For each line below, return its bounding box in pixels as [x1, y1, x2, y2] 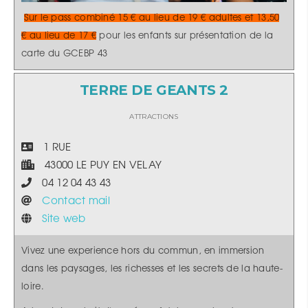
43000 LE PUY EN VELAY [34, 161, 162, 170]
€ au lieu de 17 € [21, 32, 97, 40]
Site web [42, 214, 86, 224]
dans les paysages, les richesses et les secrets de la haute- [21, 265, 283, 273]
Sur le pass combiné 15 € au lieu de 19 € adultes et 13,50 [24, 14, 280, 22]
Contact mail [42, 197, 110, 206]
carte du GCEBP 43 [21, 49, 111, 58]
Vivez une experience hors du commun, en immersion [21, 247, 265, 255]
